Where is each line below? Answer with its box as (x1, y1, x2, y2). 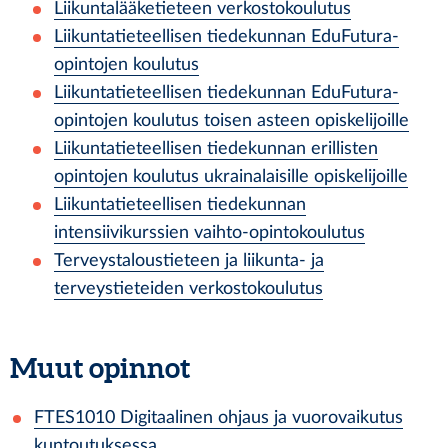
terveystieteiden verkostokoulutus (54, 280, 323, 297)
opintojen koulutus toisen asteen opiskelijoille (54, 112, 409, 129)
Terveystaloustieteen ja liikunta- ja (54, 252, 324, 269)
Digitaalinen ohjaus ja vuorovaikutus (120, 409, 403, 426)
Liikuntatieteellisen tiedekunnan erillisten (54, 140, 378, 157)
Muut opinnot (10, 352, 190, 384)
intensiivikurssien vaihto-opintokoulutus (54, 224, 365, 241)
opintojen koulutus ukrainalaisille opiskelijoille (54, 168, 408, 185)
